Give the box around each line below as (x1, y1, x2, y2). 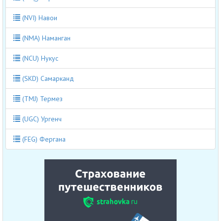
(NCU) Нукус (20, 53, 58, 63)
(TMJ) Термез (20, 94, 63, 103)
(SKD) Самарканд (20, 74, 74, 83)
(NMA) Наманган (20, 33, 71, 42)
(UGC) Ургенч (20, 114, 62, 123)
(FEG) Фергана (20, 134, 66, 144)
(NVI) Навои (20, 13, 57, 22)
